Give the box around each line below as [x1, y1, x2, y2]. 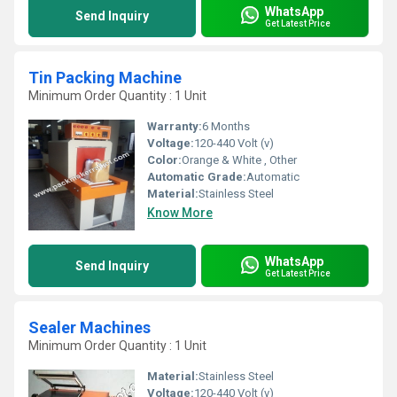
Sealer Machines [28, 318, 151, 337]
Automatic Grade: [147, 170, 246, 183]
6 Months [202, 120, 250, 133]
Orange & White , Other [182, 153, 297, 167]
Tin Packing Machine [28, 68, 182, 87]
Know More [147, 206, 213, 220]
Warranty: [147, 120, 202, 133]
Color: [147, 153, 182, 167]
